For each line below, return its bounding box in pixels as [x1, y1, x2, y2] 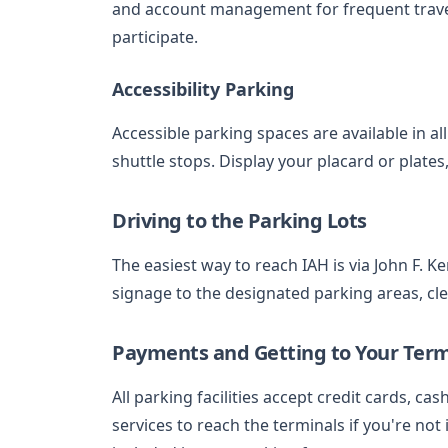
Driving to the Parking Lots [112, 206, 367, 234]
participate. [112, 25, 198, 48]
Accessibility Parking [112, 76, 294, 101]
